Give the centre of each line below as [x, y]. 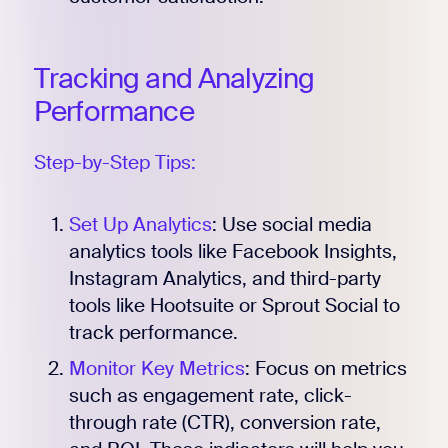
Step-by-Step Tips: [114, 163]
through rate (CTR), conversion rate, [224, 422]
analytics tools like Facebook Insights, [232, 251]
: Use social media [291, 224]
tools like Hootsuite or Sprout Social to [234, 305]
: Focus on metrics [325, 368]
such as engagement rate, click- [210, 395]
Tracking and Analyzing [174, 78]
